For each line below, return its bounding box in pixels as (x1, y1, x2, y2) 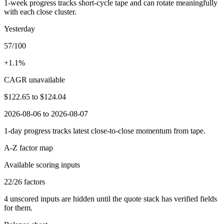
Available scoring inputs (4, 160, 80, 169)
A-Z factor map (4, 143, 53, 152)
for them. (4, 203, 32, 212)
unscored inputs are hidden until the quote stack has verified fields (8, 194, 217, 203)
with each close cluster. (4, 7, 76, 16)
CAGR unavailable (4, 75, 65, 84)
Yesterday (4, 24, 35, 33)
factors (22, 177, 45, 186)
